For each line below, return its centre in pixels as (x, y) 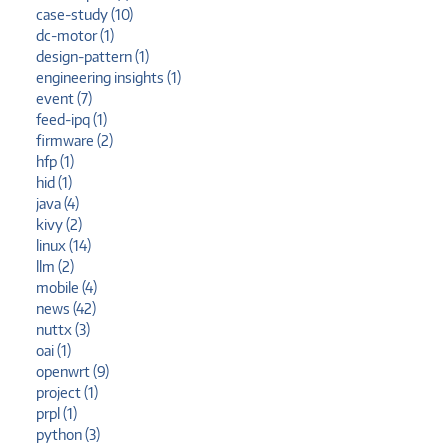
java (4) (57, 203)
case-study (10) (84, 14)
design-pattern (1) (92, 56)
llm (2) (55, 266)
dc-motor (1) (75, 35)
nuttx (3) (63, 329)
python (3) (68, 434)
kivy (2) (59, 224)
